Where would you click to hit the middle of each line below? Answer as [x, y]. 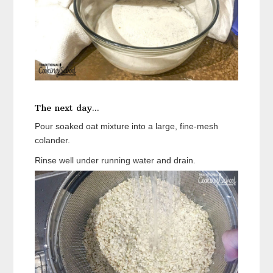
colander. [53, 140]
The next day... [67, 108]
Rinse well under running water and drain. [115, 161]
